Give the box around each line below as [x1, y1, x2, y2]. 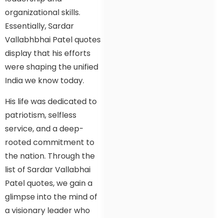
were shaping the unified [5, 61, 98, 73]
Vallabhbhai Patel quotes [5, 34, 101, 46]
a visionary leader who [5, 204, 90, 216]
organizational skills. [5, 7, 80, 18]
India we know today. [5, 75, 84, 87]
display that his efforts [5, 48, 91, 59]
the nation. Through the [5, 150, 95, 162]
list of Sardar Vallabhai [5, 163, 91, 175]
